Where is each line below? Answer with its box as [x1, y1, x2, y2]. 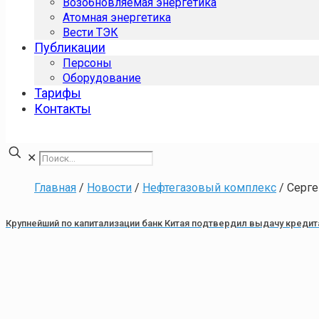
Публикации [34, 40, 105, 55]
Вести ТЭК [63, 26, 118, 39]
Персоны [63, 56, 112, 70]
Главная [34, 181, 76, 194]
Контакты [34, 101, 91, 116]
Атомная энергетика [63, 11, 171, 24]
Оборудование [63, 71, 141, 85]
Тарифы [34, 85, 81, 100]
